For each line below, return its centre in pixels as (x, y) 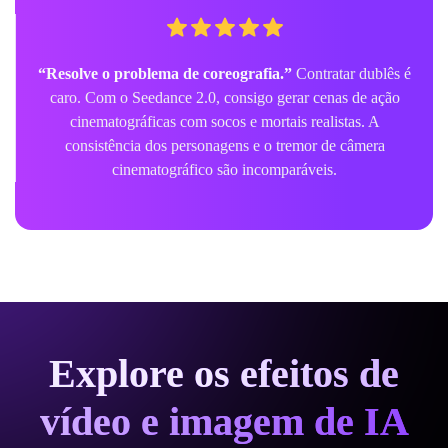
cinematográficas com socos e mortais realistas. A (224, 121)
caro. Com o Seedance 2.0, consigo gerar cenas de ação (224, 97)
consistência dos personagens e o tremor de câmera (224, 145)
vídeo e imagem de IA (224, 421)
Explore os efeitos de (224, 373)
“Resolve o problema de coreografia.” (165, 73)
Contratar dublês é (351, 73)
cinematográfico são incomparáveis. (224, 169)
